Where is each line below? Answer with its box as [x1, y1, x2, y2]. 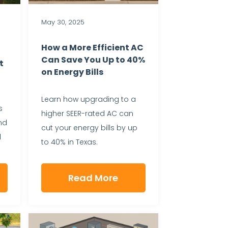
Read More [68, 171, 119, 184]
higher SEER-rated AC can [41, 108, 133, 119]
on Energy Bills [41, 66, 103, 78]
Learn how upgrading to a [41, 94, 136, 105]
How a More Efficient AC [41, 42, 144, 54]
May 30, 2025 [41, 17, 84, 27]
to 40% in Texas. [41, 137, 98, 148]
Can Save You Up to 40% [41, 54, 145, 66]
